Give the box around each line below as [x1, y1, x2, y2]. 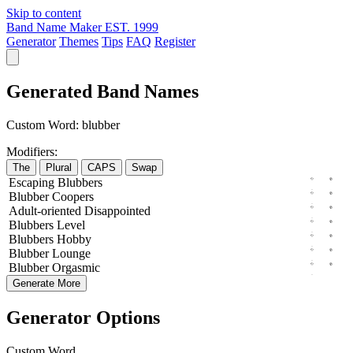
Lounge [52, 246, 91, 260]
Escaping [9, 175, 54, 189]
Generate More [13, 277, 80, 289]
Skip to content [6, 6, 81, 20]
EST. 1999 [105, 20, 158, 34]
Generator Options [6, 307, 160, 328]
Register [154, 35, 195, 48]
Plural [46, 161, 72, 173]
